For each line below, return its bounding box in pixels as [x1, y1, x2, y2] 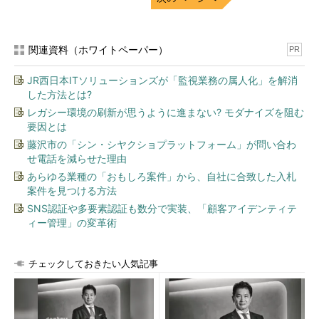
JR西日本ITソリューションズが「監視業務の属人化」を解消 [27, 74, 298, 86]
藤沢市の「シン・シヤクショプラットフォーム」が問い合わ [27, 138, 296, 150]
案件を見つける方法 [27, 184, 117, 197]
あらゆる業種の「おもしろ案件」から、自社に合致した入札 [27, 170, 296, 182]
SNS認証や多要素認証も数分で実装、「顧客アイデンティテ [27, 202, 297, 214]
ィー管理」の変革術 [27, 216, 117, 229]
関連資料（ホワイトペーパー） [28, 43, 168, 56]
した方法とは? [27, 88, 92, 100]
